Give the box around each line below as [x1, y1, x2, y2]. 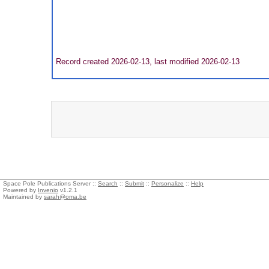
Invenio [38, 187, 58, 193]
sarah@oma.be [44, 193, 86, 200]
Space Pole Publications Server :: [3, 180, 98, 187]
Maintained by [3, 193, 44, 200]
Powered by [3, 187, 38, 193]
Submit [125, 180, 144, 187]
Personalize [151, 180, 184, 187]
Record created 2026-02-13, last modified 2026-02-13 [53, 57, 240, 66]
